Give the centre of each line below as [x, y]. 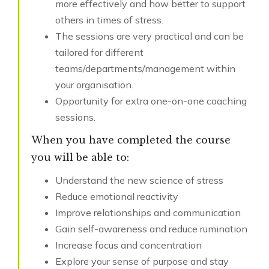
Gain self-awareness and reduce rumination [151, 229]
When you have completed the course [131, 140]
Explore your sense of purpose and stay [142, 261]
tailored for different [99, 53]
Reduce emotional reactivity [117, 197]
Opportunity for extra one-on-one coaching [151, 101]
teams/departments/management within [145, 69]
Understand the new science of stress [139, 180]
